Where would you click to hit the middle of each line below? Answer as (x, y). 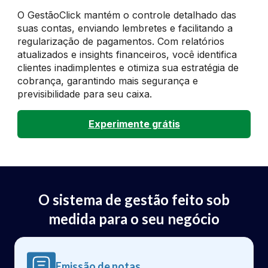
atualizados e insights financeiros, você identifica (127, 54)
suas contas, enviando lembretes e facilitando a (125, 28)
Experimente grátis (134, 124)
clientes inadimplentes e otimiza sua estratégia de (128, 67)
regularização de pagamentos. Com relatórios (121, 41)
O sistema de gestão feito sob (134, 199)
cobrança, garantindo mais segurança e (108, 80)
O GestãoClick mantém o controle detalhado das (127, 15)
